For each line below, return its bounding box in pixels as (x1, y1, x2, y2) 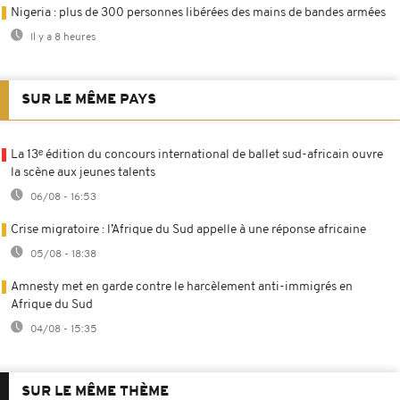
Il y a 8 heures (28, 31, 96, 43)
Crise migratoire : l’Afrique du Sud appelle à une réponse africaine (11, 222, 366, 237)
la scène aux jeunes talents (11, 165, 155, 179)
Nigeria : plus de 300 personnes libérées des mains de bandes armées (11, 5, 386, 20)
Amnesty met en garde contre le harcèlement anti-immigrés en (11, 279, 353, 294)
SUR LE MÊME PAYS (21, 92, 156, 107)
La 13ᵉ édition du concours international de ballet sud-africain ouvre (11, 147, 383, 162)
